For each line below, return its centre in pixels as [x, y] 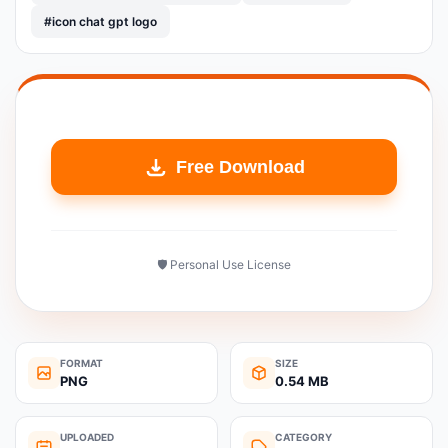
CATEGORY [303, 437]
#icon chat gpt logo [100, 22]
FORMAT [81, 363]
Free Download [240, 166]
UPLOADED [87, 437]
